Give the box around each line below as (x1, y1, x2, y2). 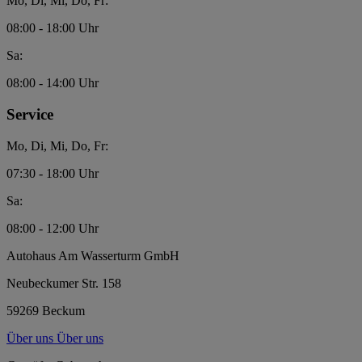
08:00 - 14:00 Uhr (6, 76, 99, 90)
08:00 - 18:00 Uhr (6, 21, 99, 36)
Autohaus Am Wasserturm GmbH (6, 248, 179, 263)
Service (6, 106, 53, 124)
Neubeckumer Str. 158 (6, 276, 121, 290)
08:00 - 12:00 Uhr (6, 221, 99, 235)
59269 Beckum (6, 303, 85, 318)
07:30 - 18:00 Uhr (6, 166, 99, 180)
